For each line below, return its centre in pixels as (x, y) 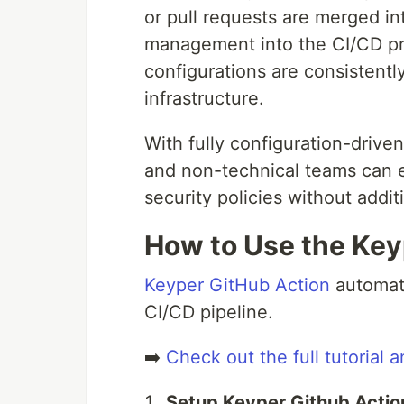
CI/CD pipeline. (209, 312)
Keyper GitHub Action (237, 285)
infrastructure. (204, 99)
